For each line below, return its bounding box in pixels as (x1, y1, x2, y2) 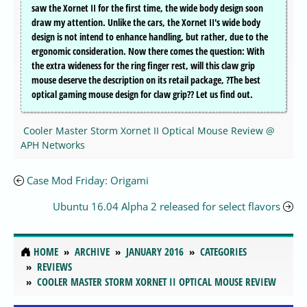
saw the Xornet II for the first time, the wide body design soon (32, 1, 263, 15)
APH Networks (21, 138, 85, 152)
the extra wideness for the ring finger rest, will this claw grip (32, 59, 255, 73)
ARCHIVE (75, 245, 110, 259)
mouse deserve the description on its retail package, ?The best (32, 73, 260, 87)
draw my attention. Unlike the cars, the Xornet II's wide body (32, 16, 260, 29)
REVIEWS (37, 260, 72, 274)
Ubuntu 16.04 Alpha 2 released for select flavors (53, 199, 280, 214)
